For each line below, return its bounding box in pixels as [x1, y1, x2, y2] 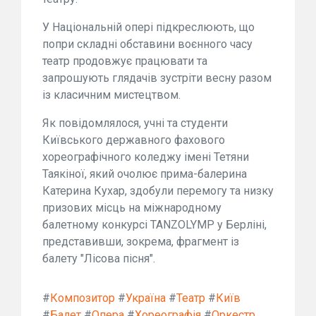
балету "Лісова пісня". [42, 251, 155, 265]
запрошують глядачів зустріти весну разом [42, 71, 272, 85]
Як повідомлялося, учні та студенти [42, 116, 228, 130]
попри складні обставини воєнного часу [42, 37, 253, 51]
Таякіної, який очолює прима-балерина [42, 166, 247, 181]
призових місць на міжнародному [42, 200, 221, 214]
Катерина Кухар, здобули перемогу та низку [42, 183, 274, 197]
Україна [126, 291, 166, 305]
